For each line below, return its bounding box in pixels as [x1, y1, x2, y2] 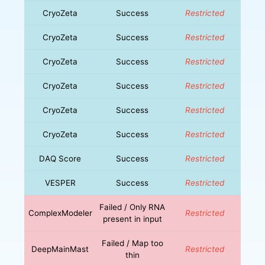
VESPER [44, 177, 76, 188]
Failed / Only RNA [99, 202, 166, 212]
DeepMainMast [31, 244, 89, 254]
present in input [102, 214, 162, 224]
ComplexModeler [28, 208, 92, 218]
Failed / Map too [101, 238, 163, 248]
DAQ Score [39, 153, 82, 163]
